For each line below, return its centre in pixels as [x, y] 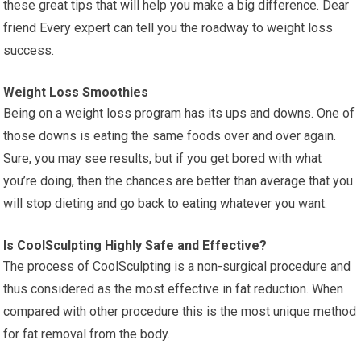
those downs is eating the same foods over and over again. [170, 135]
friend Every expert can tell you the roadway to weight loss [168, 27]
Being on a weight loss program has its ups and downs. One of [179, 113]
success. [29, 50]
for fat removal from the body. [87, 334]
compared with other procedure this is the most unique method [180, 311]
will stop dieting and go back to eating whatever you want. [166, 203]
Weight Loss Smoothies [76, 92]
